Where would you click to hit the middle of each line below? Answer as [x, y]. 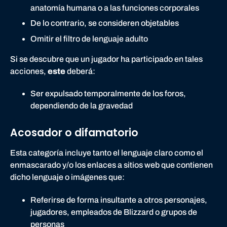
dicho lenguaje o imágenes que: [67, 177]
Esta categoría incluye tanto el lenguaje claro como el [107, 153]
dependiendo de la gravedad [82, 106]
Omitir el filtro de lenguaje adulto [89, 39]
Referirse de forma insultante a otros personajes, [119, 200]
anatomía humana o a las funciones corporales [115, 8]
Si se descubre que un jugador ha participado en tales [106, 59]
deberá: [81, 71]
